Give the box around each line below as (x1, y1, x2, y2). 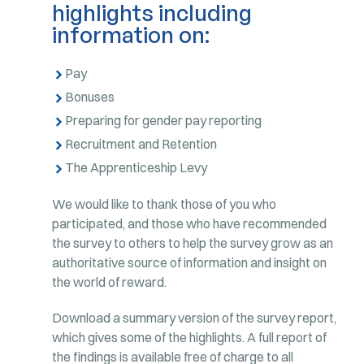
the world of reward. (52, 273, 167, 290)
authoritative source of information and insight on (52, 253, 327, 271)
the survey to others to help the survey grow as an (52, 234, 334, 251)
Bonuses (65, 88, 115, 105)
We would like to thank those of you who (52, 195, 277, 212)
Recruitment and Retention (65, 135, 218, 152)
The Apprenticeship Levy (65, 158, 208, 175)
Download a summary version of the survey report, (52, 310, 337, 327)
